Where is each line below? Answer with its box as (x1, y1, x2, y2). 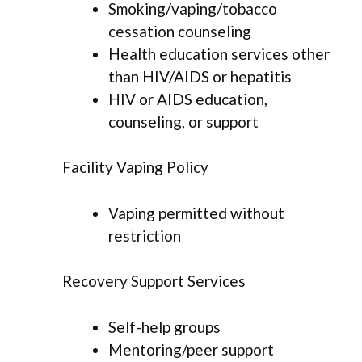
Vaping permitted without (108, 203, 284, 222)
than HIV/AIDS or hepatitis (108, 66, 292, 86)
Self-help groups (108, 317, 221, 336)
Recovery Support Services (62, 271, 246, 291)
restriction (108, 225, 181, 245)
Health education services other (108, 44, 330, 63)
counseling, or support (108, 112, 259, 131)
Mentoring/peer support (108, 339, 274, 359)
